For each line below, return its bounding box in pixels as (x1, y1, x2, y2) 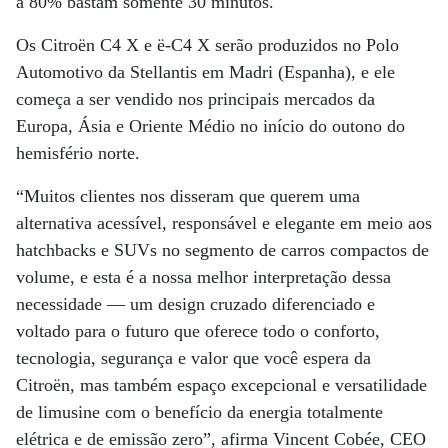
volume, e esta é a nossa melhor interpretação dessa (16, 267, 391, 287)
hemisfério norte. (16, 143, 140, 163)
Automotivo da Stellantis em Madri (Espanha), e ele (16, 62, 395, 82)
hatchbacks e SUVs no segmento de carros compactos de (16, 240, 429, 260)
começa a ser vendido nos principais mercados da (16, 89, 375, 109)
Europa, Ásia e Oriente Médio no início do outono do (16, 116, 405, 136)
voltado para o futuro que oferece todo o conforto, (16, 321, 380, 341)
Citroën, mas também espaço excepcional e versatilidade (16, 375, 427, 395)
